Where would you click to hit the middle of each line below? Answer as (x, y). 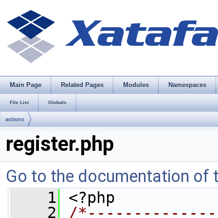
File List (19, 102)
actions (15, 119)
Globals (57, 102)
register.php (60, 144)
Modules (136, 85)
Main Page (26, 85)
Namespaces (187, 85)
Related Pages (82, 85)
